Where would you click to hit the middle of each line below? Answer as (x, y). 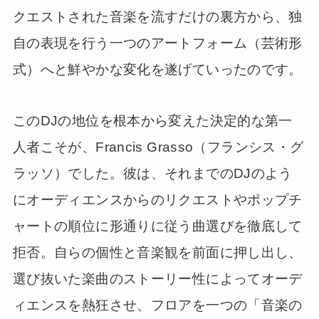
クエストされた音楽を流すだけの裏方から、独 (157, 16)
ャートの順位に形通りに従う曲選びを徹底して (157, 226)
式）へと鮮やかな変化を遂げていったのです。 (157, 69)
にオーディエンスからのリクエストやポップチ (157, 200)
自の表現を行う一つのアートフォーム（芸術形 (157, 43)
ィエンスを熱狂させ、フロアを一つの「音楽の (157, 305)
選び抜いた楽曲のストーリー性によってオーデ (157, 279)
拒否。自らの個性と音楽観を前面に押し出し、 (157, 253)
